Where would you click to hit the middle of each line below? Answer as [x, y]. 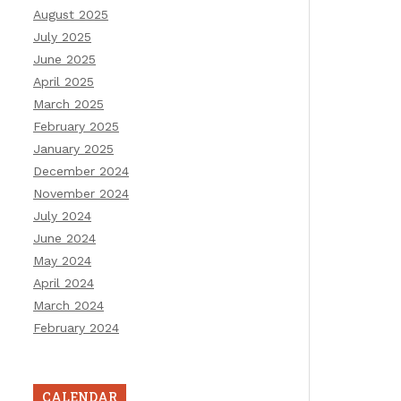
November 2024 [81, 193]
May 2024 [62, 260]
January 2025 [73, 149]
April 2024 [64, 283]
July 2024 [62, 216]
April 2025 [64, 81]
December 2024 [81, 171]
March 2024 [68, 305]
